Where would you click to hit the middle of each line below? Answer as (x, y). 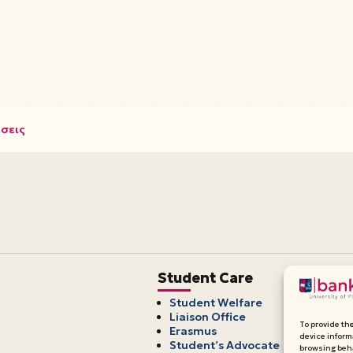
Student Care (206, 278)
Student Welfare (216, 303)
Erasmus (193, 331)
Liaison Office (208, 317)
